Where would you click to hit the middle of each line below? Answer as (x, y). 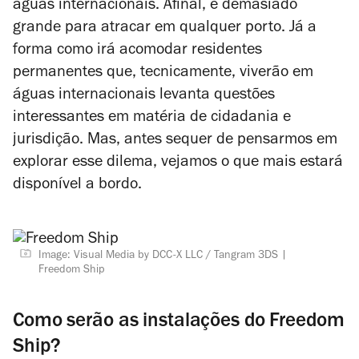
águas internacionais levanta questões (144, 96)
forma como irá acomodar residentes (137, 51)
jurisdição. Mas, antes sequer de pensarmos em (175, 141)
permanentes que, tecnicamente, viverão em (163, 74)
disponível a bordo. (77, 186)
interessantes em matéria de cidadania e (152, 119)
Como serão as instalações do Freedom (179, 323)
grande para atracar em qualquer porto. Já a (165, 29)
